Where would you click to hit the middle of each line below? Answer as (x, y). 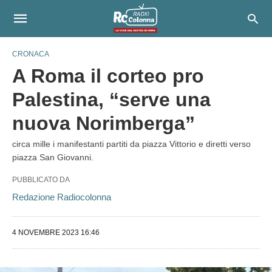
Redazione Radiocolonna (62, 197)
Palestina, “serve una (111, 100)
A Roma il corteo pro (108, 76)
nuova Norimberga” (104, 123)
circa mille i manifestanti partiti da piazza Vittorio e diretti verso (131, 144)
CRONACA (31, 54)
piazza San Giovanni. (53, 157)
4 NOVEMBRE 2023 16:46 (56, 233)
